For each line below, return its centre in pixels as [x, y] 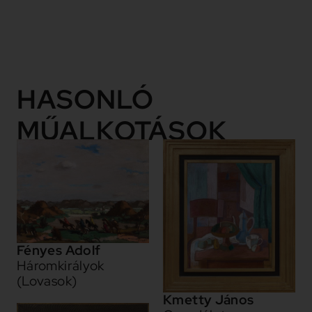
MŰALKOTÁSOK [122, 130]
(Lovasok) [47, 281]
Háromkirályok [60, 266]
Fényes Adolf [58, 251]
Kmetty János [209, 299]
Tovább [179, 19]
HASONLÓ [85, 99]
